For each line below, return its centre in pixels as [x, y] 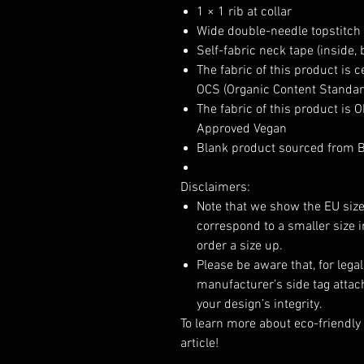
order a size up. [240, 246]
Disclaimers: [215, 188]
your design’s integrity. [260, 305]
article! [199, 344]
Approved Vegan [242, 129]
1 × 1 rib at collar [244, 12]
